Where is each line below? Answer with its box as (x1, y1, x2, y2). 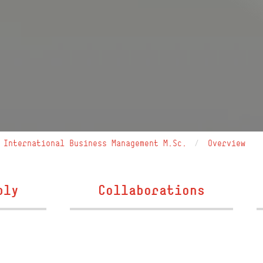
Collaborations (97, 181, 205, 198)
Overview (208, 137, 246, 149)
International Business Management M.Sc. (4, 137, 187, 149)
